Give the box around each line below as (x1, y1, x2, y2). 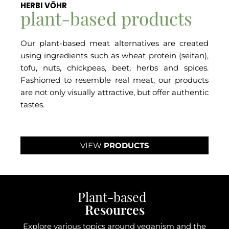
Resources (84, 200, 145, 218)
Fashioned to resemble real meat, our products (20, 75, 209, 85)
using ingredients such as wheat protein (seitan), (20, 50, 209, 60)
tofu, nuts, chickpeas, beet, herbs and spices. (20, 62, 209, 73)
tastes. (20, 99, 44, 109)
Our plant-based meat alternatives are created (20, 38, 209, 48)
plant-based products (20, 6, 192, 30)
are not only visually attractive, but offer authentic (20, 87, 209, 97)
